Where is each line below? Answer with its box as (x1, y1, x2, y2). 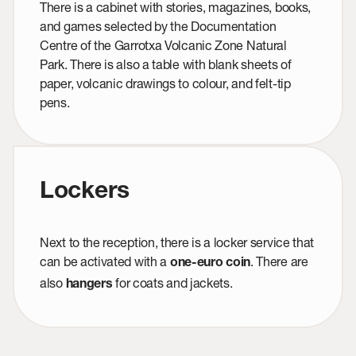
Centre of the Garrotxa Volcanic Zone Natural (40, 37, 287, 53)
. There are (250, 253, 308, 269)
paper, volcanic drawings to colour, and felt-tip (40, 75, 291, 91)
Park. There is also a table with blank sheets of (40, 56, 292, 72)
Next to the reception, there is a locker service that (40, 234, 315, 250)
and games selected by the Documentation (40, 18, 277, 34)
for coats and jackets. (112, 275, 233, 291)
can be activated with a (40, 253, 170, 269)
